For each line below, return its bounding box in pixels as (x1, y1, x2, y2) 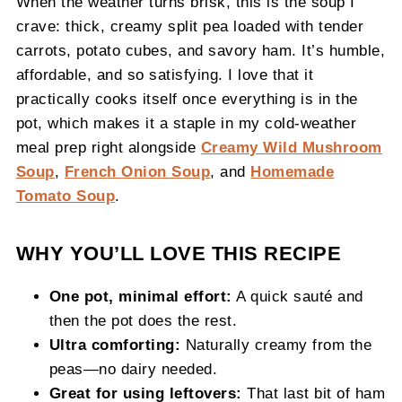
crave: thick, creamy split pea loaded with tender (15, 18, 364, 34)
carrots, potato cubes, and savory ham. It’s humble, (15, 42, 386, 58)
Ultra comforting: (48, 336, 181, 353)
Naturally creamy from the (180, 336, 372, 353)
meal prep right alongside (15, 139, 201, 155)
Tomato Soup (15, 188, 116, 204)
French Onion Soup (64, 163, 211, 179)
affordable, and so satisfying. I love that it (15, 66, 314, 83)
